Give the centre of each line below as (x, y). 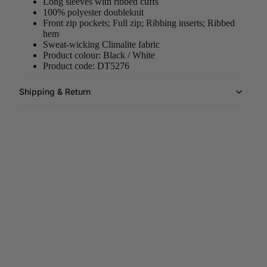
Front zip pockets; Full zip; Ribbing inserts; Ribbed (139, 23)
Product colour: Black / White (99, 55)
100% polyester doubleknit (93, 12)
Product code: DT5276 (86, 66)
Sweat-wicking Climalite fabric (101, 44)
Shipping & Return (55, 91)
